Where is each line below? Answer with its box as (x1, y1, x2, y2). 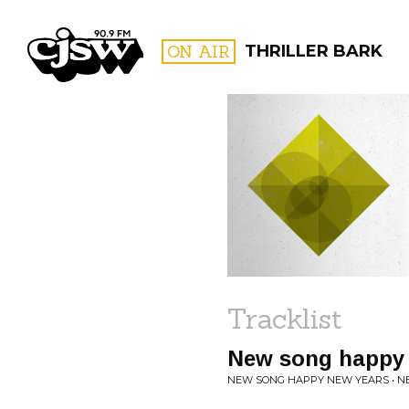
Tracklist (227, 301, 342, 336)
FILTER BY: (297, 153, 343, 165)
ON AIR (167, 41, 230, 62)
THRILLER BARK (245, 41, 383, 61)
